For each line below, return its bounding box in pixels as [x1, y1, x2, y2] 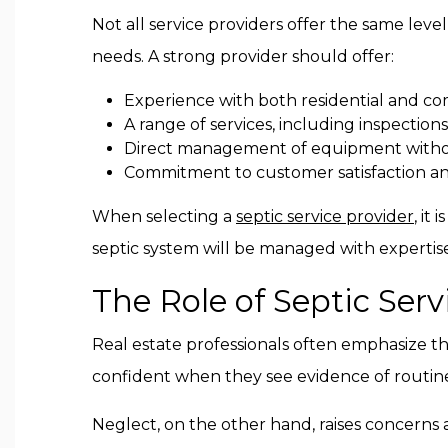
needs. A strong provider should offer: [92, 47, 394, 66]
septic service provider [236, 207, 414, 226]
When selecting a [92, 207, 236, 226]
